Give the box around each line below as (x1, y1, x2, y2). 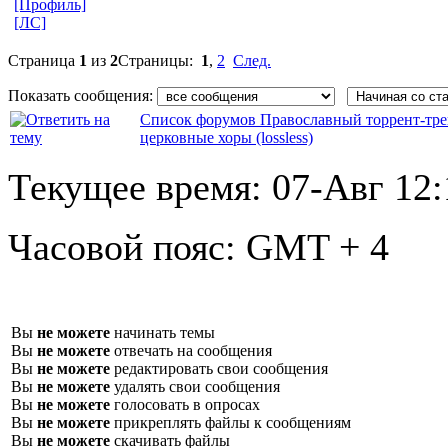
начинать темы (110, 323, 215, 341)
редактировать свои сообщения (110, 359, 328, 377)
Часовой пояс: (8, 225, 246, 268)
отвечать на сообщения (110, 341, 272, 359)
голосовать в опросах (110, 395, 260, 413)
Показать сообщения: (8, 86, 157, 104)
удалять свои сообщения (110, 377, 280, 395)
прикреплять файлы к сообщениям (110, 413, 351, 431)
